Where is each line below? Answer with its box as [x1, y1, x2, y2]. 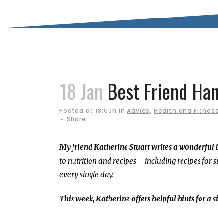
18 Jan [59, 76, 103, 106]
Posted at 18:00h [59, 107, 117, 115]
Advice [127, 107, 150, 115]
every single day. [59, 170, 114, 179]
